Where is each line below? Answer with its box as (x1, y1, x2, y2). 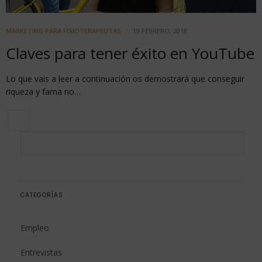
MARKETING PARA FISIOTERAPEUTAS (6, 26, 121, 35)
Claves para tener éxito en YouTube (6, 42, 254, 64)
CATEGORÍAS (20, 190, 63, 199)
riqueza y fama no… (6, 85, 81, 97)
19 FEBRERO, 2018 (133, 26, 187, 35)
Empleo (20, 222, 49, 233)
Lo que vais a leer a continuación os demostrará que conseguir (6, 73, 244, 84)
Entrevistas (20, 246, 62, 258)
